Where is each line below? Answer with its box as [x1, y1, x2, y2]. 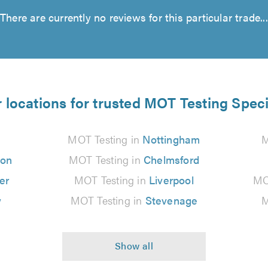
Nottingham [142, 132, 200, 147]
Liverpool [149, 172, 194, 187]
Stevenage [145, 193, 198, 208]
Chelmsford [143, 152, 199, 167]
